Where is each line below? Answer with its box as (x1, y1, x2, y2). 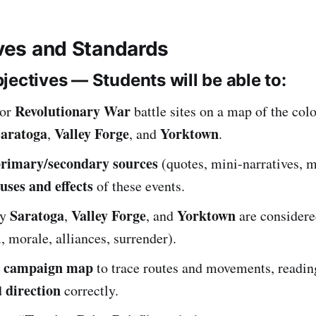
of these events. (93, 176, 185, 195)
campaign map (4, 257, 93, 278)
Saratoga (10, 205, 64, 226)
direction (6, 279, 61, 300)
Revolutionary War (15, 100, 130, 121)
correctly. (61, 280, 119, 300)
